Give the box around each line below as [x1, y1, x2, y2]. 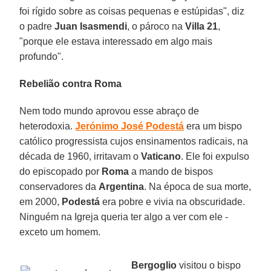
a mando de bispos [129, 166, 214, 177]
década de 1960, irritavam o [19, 151, 142, 162]
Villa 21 [185, 21, 218, 31]
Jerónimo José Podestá [75, 120, 184, 131]
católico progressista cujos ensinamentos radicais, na [19, 135, 249, 146]
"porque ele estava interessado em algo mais [19, 36, 213, 47]
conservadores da [19, 181, 99, 192]
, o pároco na [127, 21, 186, 31]
